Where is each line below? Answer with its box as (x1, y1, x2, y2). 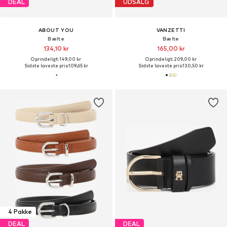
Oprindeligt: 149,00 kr (31, 56, 82, 62)
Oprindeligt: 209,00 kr (145, 56, 197, 62)
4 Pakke (8, 208, 32, 216)
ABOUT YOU (38, 26, 74, 33)
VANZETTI (156, 26, 185, 33)
